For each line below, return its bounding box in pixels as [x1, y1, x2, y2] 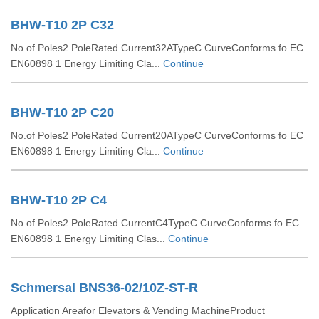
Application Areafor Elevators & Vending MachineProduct [11, 305, 265, 316]
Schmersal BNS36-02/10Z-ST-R [11, 281, 198, 295]
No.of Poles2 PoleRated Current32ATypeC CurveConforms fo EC [11, 42, 303, 53]
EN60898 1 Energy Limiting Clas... [11, 233, 168, 244]
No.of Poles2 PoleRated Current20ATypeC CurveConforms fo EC [11, 130, 303, 141]
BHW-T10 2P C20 [11, 105, 114, 120]
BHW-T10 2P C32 [11, 18, 114, 32]
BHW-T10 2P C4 [11, 193, 107, 207]
